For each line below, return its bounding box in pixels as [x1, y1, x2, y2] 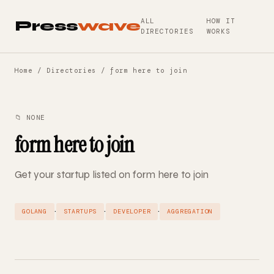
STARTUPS [63, 207, 97, 215]
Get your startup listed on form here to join [15, 168, 209, 181]
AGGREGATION [167, 207, 213, 215]
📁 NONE [15, 113, 45, 122]
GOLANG [22, 207, 47, 215]
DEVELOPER [113, 207, 151, 215]
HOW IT [206, 17, 235, 25]
